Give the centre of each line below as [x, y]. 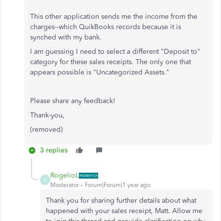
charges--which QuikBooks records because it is [106, 27]
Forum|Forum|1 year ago [118, 185]
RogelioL [65, 175]
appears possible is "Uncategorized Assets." [100, 72]
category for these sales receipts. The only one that [110, 62]
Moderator [65, 185]
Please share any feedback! [73, 101]
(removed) [46, 129]
